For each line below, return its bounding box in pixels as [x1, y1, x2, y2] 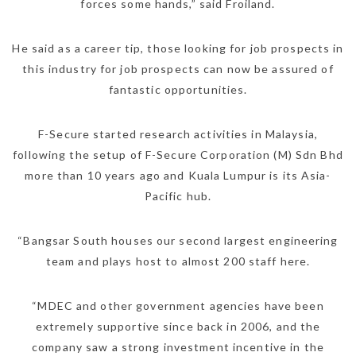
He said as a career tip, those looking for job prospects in [12, 41, 344, 56]
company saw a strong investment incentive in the [32, 340, 324, 354]
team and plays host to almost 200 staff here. [45, 254, 311, 269]
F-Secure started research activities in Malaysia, [38, 127, 318, 141]
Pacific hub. [144, 189, 212, 203]
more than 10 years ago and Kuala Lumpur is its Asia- [25, 168, 331, 183]
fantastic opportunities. [108, 83, 248, 97]
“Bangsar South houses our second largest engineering [17, 234, 339, 248]
